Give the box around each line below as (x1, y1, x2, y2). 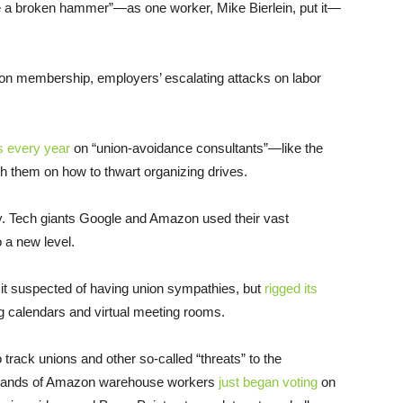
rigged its (264, 281, 318, 297)
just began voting (219, 374, 318, 390)
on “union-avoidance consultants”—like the (70, 140, 323, 157)
